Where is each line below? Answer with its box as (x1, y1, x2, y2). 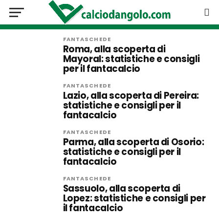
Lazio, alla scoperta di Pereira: (63, 89, 199, 102)
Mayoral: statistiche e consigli (63, 53, 200, 65)
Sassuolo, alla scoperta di (63, 182, 180, 195)
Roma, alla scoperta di (63, 43, 166, 55)
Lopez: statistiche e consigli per (63, 192, 206, 204)
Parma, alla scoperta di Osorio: (63, 136, 204, 148)
